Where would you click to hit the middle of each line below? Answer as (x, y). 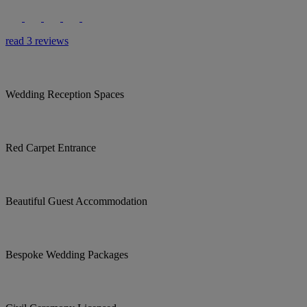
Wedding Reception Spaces (65, 94)
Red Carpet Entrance (51, 147)
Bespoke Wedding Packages (67, 254)
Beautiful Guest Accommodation (76, 201)
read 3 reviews (37, 40)
